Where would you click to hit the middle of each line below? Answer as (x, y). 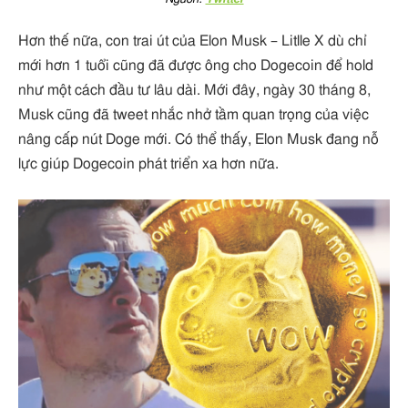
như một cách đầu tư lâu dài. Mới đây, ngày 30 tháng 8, (194, 91)
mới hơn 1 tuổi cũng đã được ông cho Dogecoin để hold (196, 66)
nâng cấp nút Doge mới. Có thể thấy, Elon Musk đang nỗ (199, 140)
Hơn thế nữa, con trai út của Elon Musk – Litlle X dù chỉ (193, 41)
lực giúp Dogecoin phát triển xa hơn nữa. (148, 164)
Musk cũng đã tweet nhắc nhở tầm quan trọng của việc (194, 115)
